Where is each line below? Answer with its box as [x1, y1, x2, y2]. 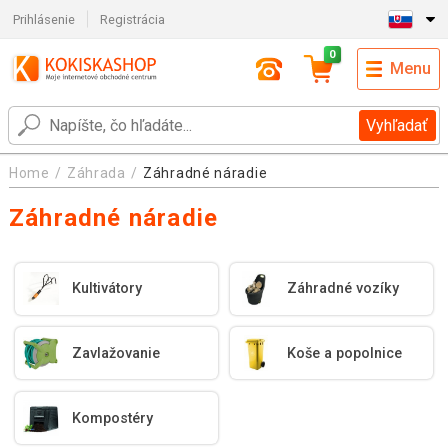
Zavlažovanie [72, 344, 161, 362]
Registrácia [100, 11, 166, 27]
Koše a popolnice [287, 344, 403, 362]
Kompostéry [72, 409, 154, 427]
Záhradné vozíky [287, 280, 400, 298]
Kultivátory [72, 280, 143, 298]
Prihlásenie [12, 11, 75, 27]
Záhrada [66, 165, 126, 182]
